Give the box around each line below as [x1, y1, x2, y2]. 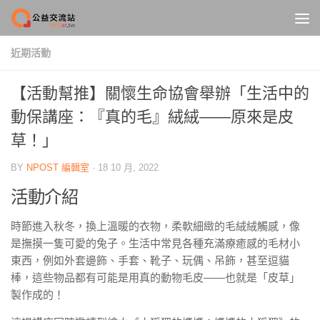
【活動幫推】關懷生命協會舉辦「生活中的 [11, 84, 309, 102]
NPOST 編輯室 [26, 162, 89, 173]
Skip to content [19, 14, 101, 26]
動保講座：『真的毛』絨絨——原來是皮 [11, 108, 294, 126]
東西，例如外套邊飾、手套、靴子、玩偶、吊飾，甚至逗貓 [11, 254, 289, 266]
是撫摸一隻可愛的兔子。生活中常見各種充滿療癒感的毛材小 [11, 237, 300, 249]
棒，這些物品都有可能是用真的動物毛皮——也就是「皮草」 [11, 271, 300, 284]
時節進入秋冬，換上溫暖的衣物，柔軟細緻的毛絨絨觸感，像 [11, 220, 300, 232]
